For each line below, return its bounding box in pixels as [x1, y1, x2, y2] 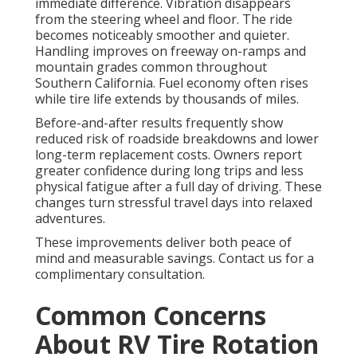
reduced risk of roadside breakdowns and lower [35, 129, 319, 147]
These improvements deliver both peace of [35, 233, 292, 251]
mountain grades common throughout [35, 57, 267, 76]
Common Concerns [35, 297, 266, 332]
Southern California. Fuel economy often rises [35, 73, 308, 92]
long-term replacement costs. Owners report [35, 145, 302, 163]
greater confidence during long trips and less [35, 161, 304, 179]
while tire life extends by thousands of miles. [35, 89, 299, 108]
